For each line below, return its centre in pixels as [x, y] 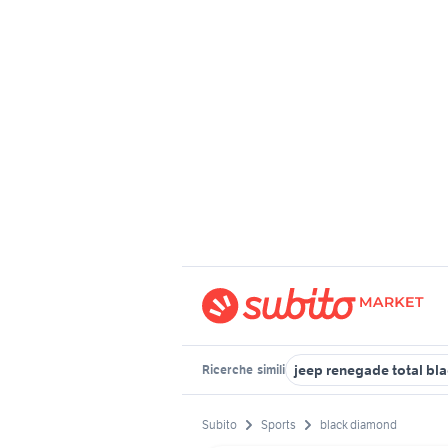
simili [270, 369]
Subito [219, 425]
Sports [278, 425]
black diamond [358, 425]
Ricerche [228, 369]
